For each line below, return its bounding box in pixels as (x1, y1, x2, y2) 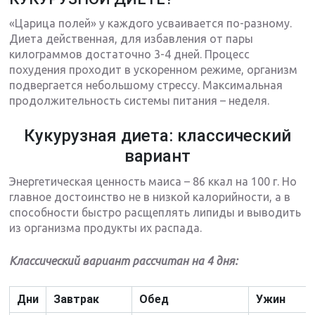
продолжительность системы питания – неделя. (9, 94, 270, 107)
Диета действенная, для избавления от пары (9, 32, 254, 45)
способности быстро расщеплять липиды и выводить (9, 205, 302, 219)
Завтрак (53, 292, 100, 306)
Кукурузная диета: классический (23, 125, 291, 146)
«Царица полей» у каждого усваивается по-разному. (9, 16, 292, 30)
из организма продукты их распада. (9, 221, 202, 234)
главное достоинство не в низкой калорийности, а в (9, 190, 291, 203)
